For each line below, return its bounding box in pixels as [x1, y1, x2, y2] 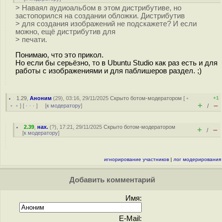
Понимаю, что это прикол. [15, 51, 104, 59]
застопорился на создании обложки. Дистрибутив [15, 12, 185, 20]
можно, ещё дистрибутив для [15, 28, 115, 36]
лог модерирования [173, 157, 221, 162]
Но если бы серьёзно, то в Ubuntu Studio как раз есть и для [15, 58, 218, 67]
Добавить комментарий [67, 176, 155, 184]
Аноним [30, 95, 52, 101]
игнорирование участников [104, 157, 169, 162]
